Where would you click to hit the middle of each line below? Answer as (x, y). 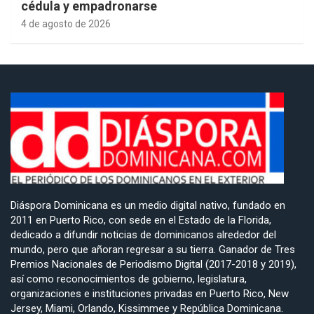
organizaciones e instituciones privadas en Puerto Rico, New (150, 293)
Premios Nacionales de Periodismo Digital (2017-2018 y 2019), (153, 264)
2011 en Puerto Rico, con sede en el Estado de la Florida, (141, 220)
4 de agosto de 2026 (66, 23)
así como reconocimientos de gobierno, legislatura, (129, 279)
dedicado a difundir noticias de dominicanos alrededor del (143, 234)
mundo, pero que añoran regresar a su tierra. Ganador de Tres (153, 249)
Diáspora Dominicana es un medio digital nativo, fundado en (148, 205)
